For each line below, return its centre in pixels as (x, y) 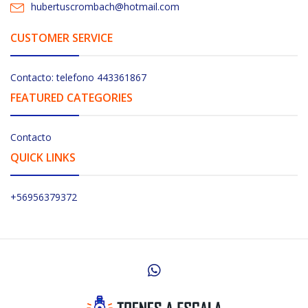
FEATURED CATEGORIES (71, 97)
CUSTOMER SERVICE (62, 37)
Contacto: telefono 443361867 (78, 77)
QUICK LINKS (43, 157)
